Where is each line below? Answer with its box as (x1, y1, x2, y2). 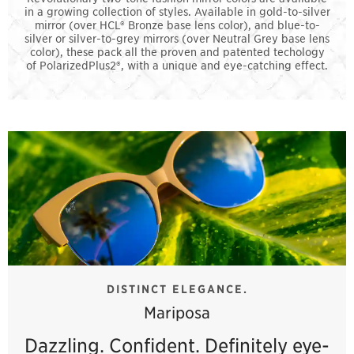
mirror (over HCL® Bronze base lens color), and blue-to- (34, 17, 320, 32)
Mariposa (144, 303, 210, 322)
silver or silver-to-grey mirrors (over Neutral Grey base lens (24, 31, 330, 45)
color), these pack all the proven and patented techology (29, 44, 325, 58)
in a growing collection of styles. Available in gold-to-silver (24, 4, 330, 18)
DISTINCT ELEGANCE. (106, 282, 248, 296)
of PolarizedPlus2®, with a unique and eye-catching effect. (26, 58, 328, 72)
